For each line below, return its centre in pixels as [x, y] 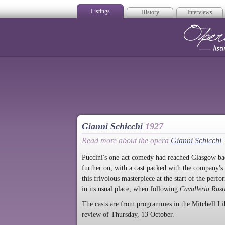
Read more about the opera [126, 140]
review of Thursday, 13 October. [128, 215]
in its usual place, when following [131, 189]
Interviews [200, 12]
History [150, 12]
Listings [100, 11]
